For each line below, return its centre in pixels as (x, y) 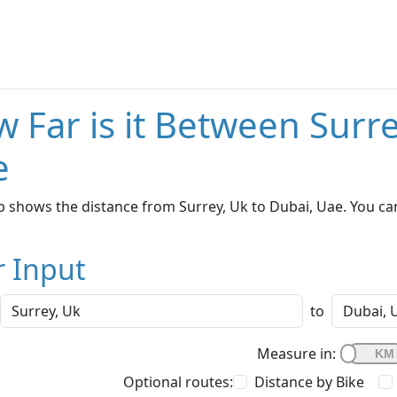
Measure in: (296, 354)
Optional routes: (178, 382)
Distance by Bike (309, 382)
